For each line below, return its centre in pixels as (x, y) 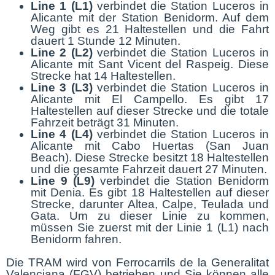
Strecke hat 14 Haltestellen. (103, 76)
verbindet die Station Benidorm (182, 181)
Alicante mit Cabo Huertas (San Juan (150, 146)
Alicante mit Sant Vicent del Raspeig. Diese (150, 64)
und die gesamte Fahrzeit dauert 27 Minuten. (149, 169)
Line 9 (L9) (63, 181)
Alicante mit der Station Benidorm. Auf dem (150, 17)
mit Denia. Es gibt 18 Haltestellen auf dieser (150, 192)
